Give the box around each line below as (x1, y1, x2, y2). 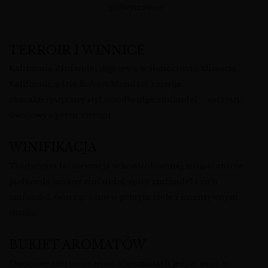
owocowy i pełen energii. (9, 110, 113, 121)
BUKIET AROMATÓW (9, 237, 146, 252)
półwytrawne (109, 2, 163, 13)
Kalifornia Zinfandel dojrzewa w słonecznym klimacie (9, 63, 237, 74)
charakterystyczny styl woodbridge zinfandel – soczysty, (9, 95, 242, 105)
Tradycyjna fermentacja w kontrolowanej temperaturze (9, 160, 243, 171)
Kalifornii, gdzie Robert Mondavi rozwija (9, 79, 181, 90)
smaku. (9, 207, 38, 218)
